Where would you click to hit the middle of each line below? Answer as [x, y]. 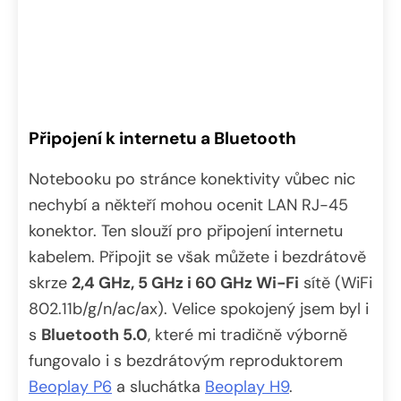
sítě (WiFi [336, 282]
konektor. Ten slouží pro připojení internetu [186, 230]
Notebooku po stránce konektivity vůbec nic [192, 179]
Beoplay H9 [247, 386]
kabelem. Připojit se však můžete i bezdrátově [197, 256]
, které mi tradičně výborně [247, 334]
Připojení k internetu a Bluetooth [162, 138]
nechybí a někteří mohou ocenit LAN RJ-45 [188, 205]
